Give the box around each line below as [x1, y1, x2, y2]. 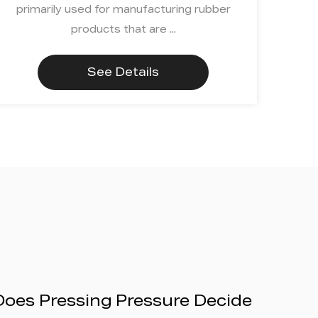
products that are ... [70, 25, 176, 35]
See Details [87, 68, 159, 80]
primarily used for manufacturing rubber [16, 5, 231, 16]
